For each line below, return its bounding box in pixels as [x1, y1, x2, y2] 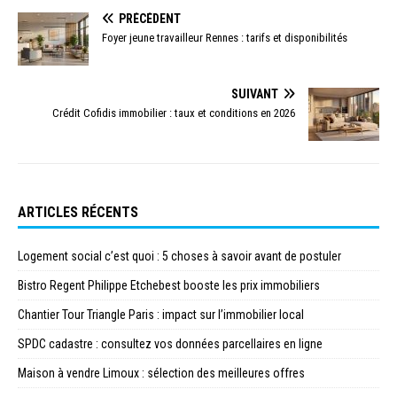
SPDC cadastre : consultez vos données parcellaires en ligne [18, 337, 323, 352]
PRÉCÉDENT [119, 12, 181, 27]
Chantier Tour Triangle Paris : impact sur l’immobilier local [18, 307, 304, 323]
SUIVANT [231, 87, 278, 102]
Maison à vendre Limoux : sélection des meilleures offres [18, 366, 305, 381]
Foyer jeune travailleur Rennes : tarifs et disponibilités [102, 31, 347, 45]
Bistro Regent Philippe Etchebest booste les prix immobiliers [18, 278, 320, 293]
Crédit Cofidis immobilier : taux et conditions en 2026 [52, 106, 295, 121]
